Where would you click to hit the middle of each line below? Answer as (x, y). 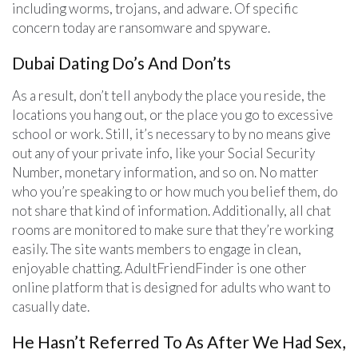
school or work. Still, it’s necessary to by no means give (171, 133)
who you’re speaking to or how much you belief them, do (175, 191)
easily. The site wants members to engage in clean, (157, 249)
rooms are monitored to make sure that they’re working (173, 229)
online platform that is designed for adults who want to (171, 287)
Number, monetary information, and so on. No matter (165, 172)
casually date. (51, 306)
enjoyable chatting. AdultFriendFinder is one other (159, 268)
